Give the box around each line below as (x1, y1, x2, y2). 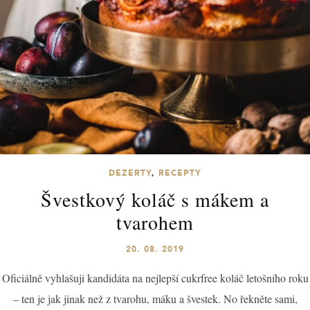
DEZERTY (109, 167, 152, 179)
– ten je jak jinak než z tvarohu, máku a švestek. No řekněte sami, (12, 291, 298, 306)
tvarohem (116, 208, 194, 235)
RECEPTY (158, 167, 201, 179)
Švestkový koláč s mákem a (41, 185, 269, 212)
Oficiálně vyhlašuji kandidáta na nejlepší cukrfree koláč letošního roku (1, 270, 309, 285)
